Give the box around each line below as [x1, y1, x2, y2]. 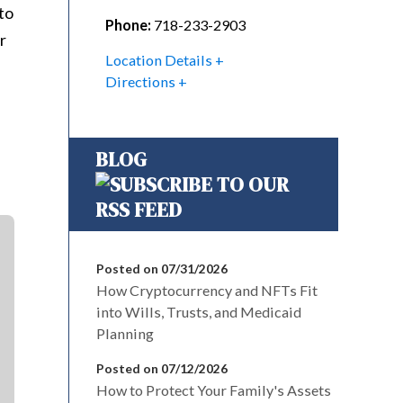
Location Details [105, 50, 212, 68]
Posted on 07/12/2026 [96, 360, 228, 376]
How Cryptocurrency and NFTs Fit [96, 281, 318, 299]
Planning [96, 324, 154, 342]
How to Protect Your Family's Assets [96, 381, 331, 399]
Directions [105, 72, 175, 90]
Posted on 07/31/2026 [96, 260, 228, 276]
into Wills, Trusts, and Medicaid [96, 302, 301, 320]
